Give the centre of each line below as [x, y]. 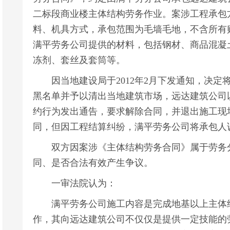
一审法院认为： [74, 183]
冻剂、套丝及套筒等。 [79, 60]
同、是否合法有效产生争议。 [93, 163]
